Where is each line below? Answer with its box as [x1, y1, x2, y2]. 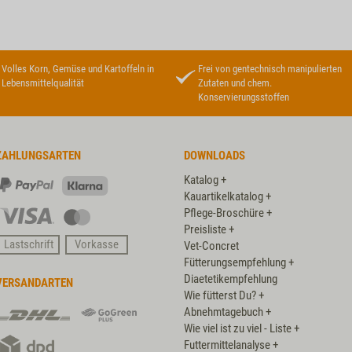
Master [90, 207, 123, 222]
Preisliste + [184, 222, 234, 236]
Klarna [108, 176, 137, 190]
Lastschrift [3, 237, 53, 251]
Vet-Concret [184, 239, 239, 253]
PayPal [53, 176, 84, 190]
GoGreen [77, 320, 118, 334]
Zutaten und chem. [198, 77, 272, 89]
